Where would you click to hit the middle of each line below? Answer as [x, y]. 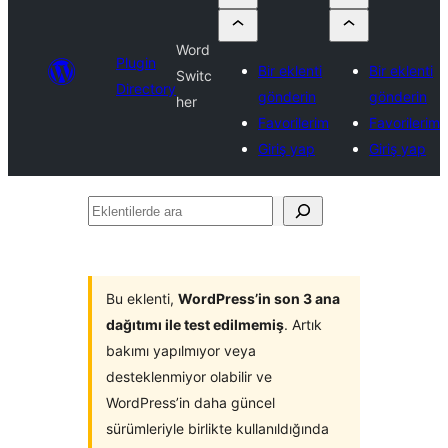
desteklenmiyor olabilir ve [189, 376]
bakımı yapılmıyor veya [181, 350]
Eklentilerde [131, 210]
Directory [146, 88]
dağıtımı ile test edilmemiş [195, 324]
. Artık [303, 324]
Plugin [136, 62]
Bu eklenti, [142, 298]
